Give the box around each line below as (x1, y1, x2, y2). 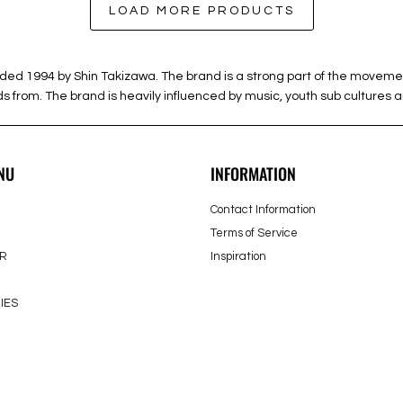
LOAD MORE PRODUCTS (108, 4, 295, 17)
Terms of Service (210, 227, 298, 239)
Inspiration (210, 250, 266, 263)
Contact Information (210, 203, 316, 216)
